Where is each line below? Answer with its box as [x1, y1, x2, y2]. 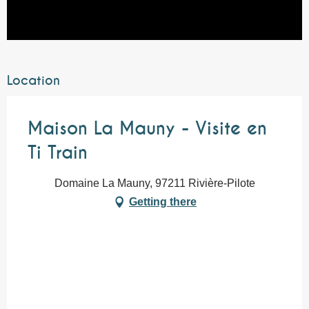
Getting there [129, 195, 197, 208]
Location [7, 72, 60, 88]
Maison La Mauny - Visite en [28, 117, 267, 140]
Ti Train [28, 141, 88, 164]
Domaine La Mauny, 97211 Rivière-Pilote [54, 177, 255, 189]
